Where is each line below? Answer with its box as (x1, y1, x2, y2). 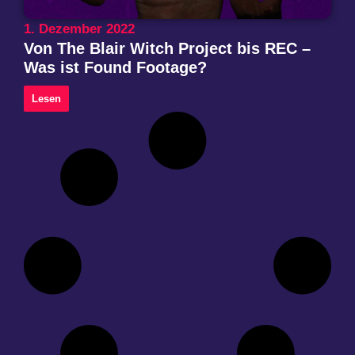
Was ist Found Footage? (24, 58, 207, 76)
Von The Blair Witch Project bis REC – (24, 39, 311, 57)
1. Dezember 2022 (24, 21, 135, 36)
